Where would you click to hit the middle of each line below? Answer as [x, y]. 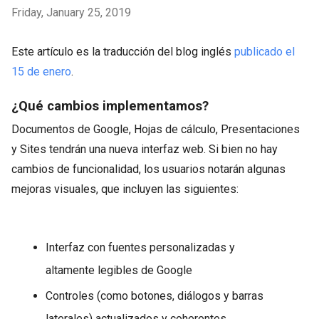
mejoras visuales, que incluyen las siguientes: [125, 189]
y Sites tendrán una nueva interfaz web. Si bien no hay [145, 149]
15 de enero [41, 72]
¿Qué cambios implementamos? [110, 106]
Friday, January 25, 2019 [71, 12]
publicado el [265, 52]
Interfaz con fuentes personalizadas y [140, 247]
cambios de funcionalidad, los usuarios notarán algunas [148, 169]
